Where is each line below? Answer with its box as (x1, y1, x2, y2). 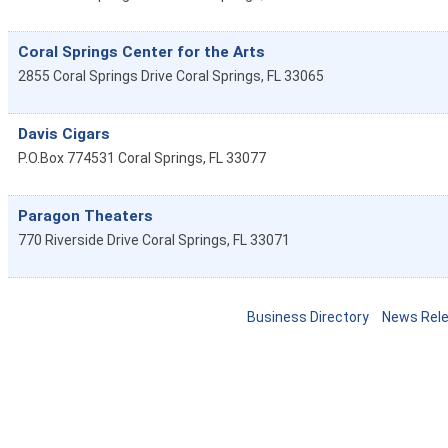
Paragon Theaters (18, 206, 153, 225)
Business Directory (247, 308, 369, 325)
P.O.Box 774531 (18, 149, 115, 166)
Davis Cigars (18, 124, 110, 143)
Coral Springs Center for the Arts (18, 42, 265, 61)
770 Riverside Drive (18, 231, 139, 248)
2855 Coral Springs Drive (18, 67, 173, 84)
